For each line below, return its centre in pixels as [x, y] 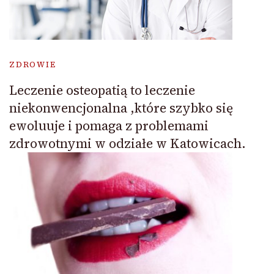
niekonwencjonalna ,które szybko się [121, 108]
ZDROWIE [33, 64]
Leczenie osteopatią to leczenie [102, 90]
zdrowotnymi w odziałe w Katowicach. [128, 143]
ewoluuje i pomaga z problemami [109, 125]
